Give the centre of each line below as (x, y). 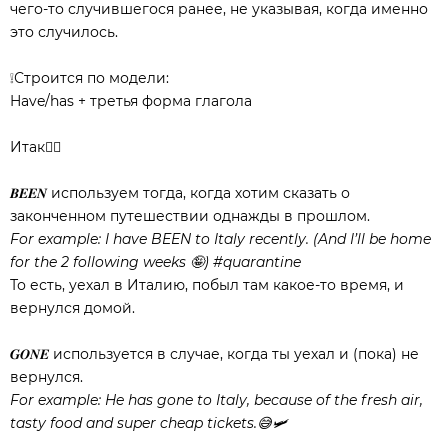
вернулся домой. (72, 307)
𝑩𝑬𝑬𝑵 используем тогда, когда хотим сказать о (180, 192)
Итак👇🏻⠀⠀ (45, 146)
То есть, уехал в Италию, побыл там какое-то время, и (207, 284)
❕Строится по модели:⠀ (94, 77)
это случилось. (64, 31)
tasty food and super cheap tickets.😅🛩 (148, 422)
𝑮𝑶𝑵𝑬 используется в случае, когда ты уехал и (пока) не (214, 353)
